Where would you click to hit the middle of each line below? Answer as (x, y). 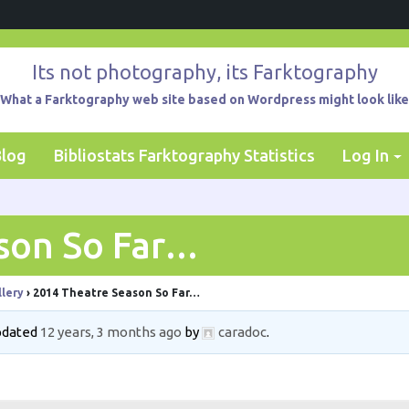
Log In (366, 155)
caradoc (243, 331)
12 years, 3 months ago (111, 331)
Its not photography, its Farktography (204, 72)
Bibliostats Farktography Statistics (184, 155)
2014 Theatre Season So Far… (116, 293)
